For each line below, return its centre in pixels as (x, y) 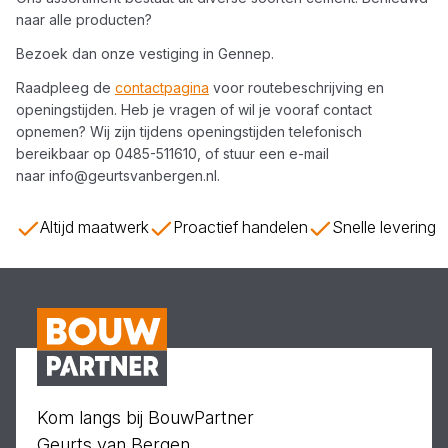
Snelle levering (384, 227)
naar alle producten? (84, 19)
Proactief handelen (240, 227)
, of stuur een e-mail (263, 153)
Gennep (244, 53)
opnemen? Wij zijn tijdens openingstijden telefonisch (189, 131)
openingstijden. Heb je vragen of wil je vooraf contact (194, 109)
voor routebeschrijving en (296, 87)
